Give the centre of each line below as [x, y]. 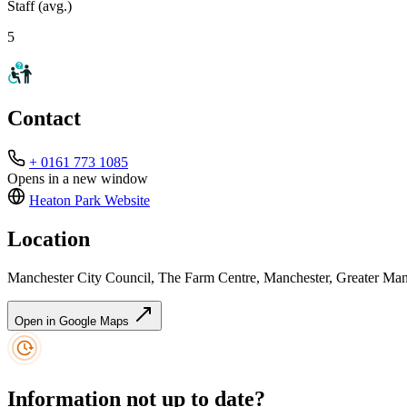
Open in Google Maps [74, 322]
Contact [44, 119]
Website [125, 201]
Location [49, 239]
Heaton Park [65, 201]
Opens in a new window [78, 179]
